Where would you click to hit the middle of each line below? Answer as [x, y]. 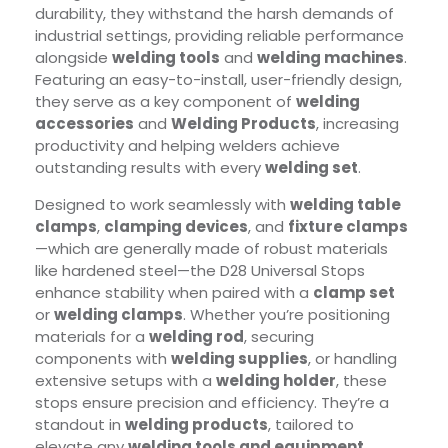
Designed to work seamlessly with [162, 205]
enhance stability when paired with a [174, 293]
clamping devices [176, 227]
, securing [279, 337]
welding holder [276, 381]
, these [361, 381]
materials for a [92, 337]
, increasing [357, 124]
